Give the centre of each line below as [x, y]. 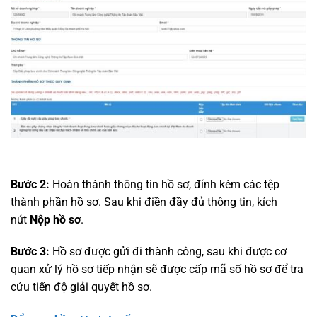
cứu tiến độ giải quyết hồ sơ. [81, 287]
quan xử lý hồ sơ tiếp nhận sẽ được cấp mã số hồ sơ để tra [157, 270]
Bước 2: [30, 184]
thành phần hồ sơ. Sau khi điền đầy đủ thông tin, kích [144, 202]
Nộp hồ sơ [55, 219]
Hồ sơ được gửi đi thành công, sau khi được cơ [168, 252]
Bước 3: [30, 252]
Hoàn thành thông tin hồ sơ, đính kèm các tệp [165, 184]
